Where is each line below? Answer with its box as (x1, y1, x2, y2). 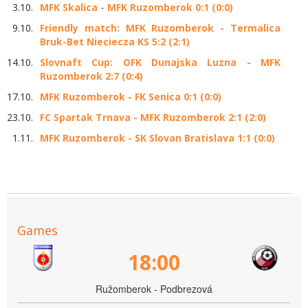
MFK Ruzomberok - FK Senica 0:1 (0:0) (40, 90, 221, 104)
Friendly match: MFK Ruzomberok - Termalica (40, 21, 280, 35)
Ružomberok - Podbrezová (96, 282, 212, 296)
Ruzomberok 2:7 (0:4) (40, 69, 143, 83)
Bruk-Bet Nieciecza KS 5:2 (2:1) (40, 35, 190, 49)
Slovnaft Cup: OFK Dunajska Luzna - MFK (40, 56, 280, 69)
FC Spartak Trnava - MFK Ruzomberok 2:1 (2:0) (40, 111, 266, 124)
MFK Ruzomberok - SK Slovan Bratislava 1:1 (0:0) (40, 131, 275, 145)
